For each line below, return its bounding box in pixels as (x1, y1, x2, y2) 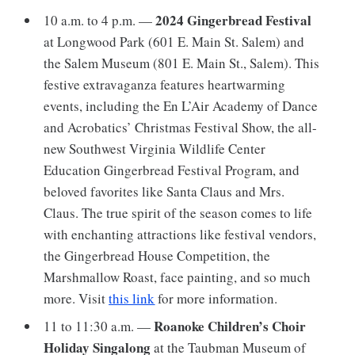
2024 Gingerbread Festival (155, 10, 312, 30)
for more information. (155, 288, 278, 307)
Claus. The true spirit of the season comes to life (44, 203, 313, 222)
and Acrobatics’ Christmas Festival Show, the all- (44, 117, 318, 136)
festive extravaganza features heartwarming (44, 74, 286, 94)
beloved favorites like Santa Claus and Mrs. (44, 181, 285, 200)
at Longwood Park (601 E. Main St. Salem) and (44, 32, 305, 51)
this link (109, 288, 155, 307)
